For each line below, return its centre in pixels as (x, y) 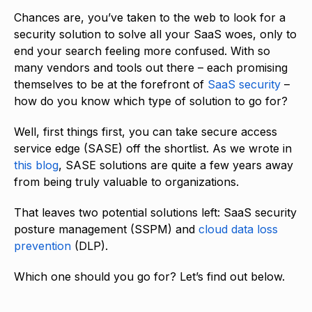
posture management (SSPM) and (106, 229)
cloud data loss (238, 229)
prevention (42, 245)
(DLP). (91, 245)
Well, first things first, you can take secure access (146, 131)
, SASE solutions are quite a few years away (176, 165)
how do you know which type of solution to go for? (153, 101)
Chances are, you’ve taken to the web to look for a (150, 17)
